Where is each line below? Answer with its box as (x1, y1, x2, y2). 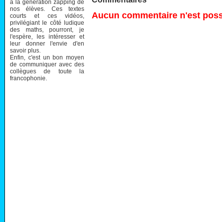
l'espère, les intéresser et (10, 33, 84, 40)
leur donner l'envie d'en (10, 40, 84, 47)
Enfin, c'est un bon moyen (10, 54, 84, 61)
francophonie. (10, 74, 47, 82)
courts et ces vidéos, (10, 12, 84, 19)
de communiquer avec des (10, 60, 84, 68)
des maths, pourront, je (10, 26, 84, 33)
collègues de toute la (10, 67, 84, 75)
